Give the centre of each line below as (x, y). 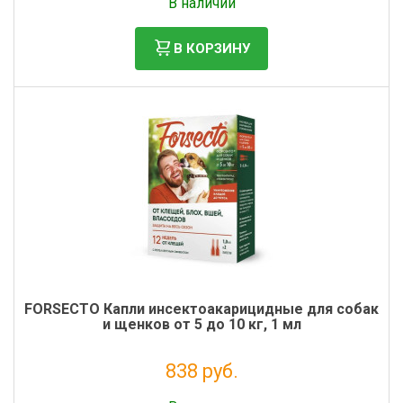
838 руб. (201, 371)
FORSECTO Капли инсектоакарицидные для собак (201, 309)
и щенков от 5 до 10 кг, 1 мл (201, 324)
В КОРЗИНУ (212, 48)
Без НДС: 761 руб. (201, 392)
